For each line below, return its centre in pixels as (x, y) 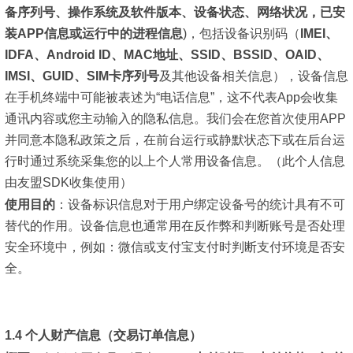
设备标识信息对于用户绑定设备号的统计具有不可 (206, 204)
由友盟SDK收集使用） (69, 183)
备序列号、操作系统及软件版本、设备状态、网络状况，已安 (175, 13)
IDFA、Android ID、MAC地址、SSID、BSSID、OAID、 (167, 55)
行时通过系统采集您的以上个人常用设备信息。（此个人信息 (175, 162)
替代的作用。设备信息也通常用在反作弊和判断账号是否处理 (175, 225)
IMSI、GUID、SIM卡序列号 (82, 76)
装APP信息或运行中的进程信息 (94, 34)
